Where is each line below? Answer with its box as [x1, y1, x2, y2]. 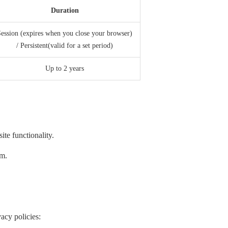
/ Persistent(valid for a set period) [16, 42, 113, 50]
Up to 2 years [45, 65, 84, 73]
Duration [50, 7, 79, 15]
